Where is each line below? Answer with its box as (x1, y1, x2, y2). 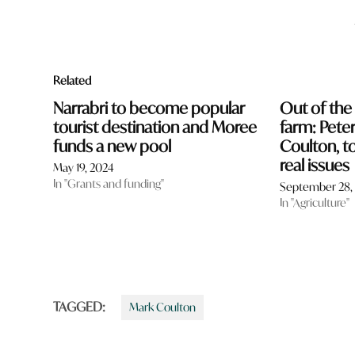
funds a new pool (53, 135, 172, 157)
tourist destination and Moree (53, 116, 258, 138)
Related (53, 72, 92, 88)
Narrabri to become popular (53, 97, 246, 119)
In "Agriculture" (280, 194, 350, 210)
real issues (280, 154, 350, 176)
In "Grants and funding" (53, 175, 165, 191)
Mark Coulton (129, 299, 197, 315)
